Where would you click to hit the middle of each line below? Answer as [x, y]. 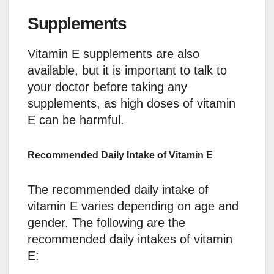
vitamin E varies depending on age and [133, 206]
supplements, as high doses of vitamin [131, 103]
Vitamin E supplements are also [113, 54]
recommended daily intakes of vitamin [130, 239]
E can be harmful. [76, 120]
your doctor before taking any [107, 87]
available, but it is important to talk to [127, 70]
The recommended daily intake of [118, 189]
